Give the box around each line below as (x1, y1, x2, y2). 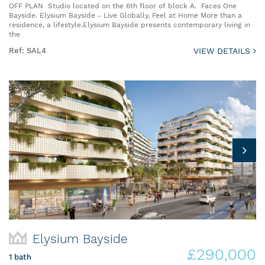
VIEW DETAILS (193, 46, 253, 56)
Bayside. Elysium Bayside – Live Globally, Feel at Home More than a (9, 11, 242, 20)
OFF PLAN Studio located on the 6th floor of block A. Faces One (9, 2, 237, 11)
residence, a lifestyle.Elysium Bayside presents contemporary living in (9, 21, 250, 30)
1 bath (9, 253, 31, 262)
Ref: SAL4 (9, 46, 46, 56)
